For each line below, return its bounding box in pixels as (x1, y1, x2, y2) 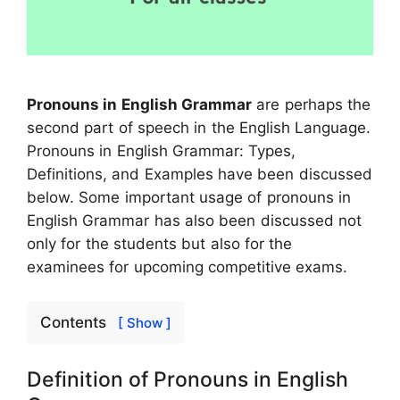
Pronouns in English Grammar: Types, (27, 141, 296, 160)
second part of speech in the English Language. (27, 118, 371, 137)
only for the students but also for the (27, 234, 293, 253)
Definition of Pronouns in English (27, 366, 348, 392)
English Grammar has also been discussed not (27, 211, 362, 229)
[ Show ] (118, 314, 171, 332)
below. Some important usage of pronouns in (27, 187, 352, 206)
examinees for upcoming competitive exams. (27, 257, 348, 276)
